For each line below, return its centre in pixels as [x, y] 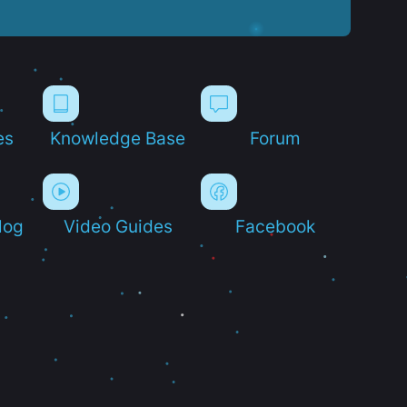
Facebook [276, 226]
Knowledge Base [118, 138]
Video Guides [118, 226]
